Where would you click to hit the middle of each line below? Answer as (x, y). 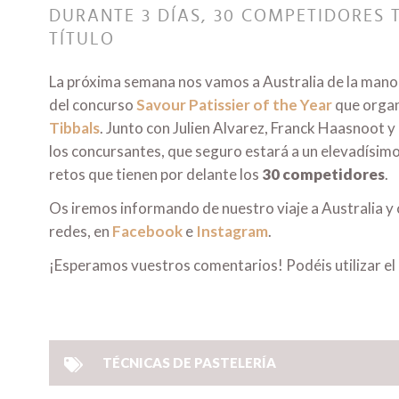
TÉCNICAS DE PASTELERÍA (189, 363)
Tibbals (74, 128)
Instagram (232, 232)
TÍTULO (82, 40)
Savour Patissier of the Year (233, 105)
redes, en (81, 232)
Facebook (147, 232)
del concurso (91, 105)
